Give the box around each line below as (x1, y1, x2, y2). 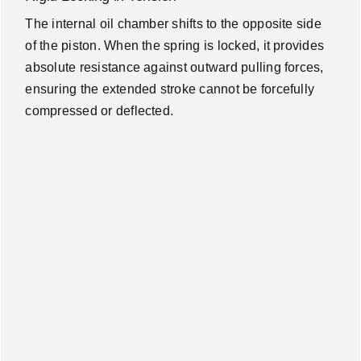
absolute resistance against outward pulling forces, (25, 60, 324, 74)
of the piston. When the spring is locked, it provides (25, 38, 325, 52)
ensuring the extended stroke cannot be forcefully (25, 81, 315, 96)
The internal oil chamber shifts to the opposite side (25, 16, 322, 31)
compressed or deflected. (25, 103, 174, 118)
